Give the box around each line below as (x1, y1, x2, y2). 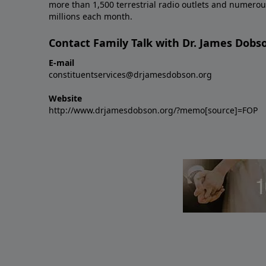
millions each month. (49, 10, 132, 22)
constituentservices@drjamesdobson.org (49, 68, 212, 80)
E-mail (49, 56, 74, 68)
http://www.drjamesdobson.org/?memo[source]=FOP (49, 104, 258, 116)
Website (49, 92, 82, 104)
